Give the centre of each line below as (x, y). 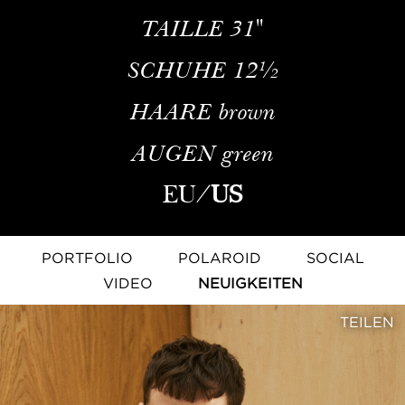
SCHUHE (180, 70)
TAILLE (183, 28)
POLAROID (219, 258)
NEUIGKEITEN (250, 283)
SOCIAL (335, 258)
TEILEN (367, 322)
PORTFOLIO (87, 258)
